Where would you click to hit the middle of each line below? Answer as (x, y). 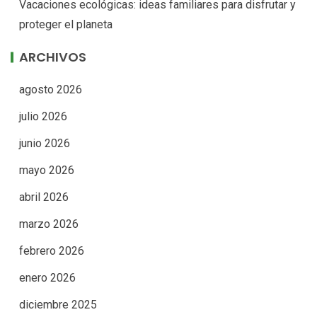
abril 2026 (44, 197)
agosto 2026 (51, 90)
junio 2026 (45, 144)
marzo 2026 (49, 224)
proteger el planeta (66, 25)
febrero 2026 (52, 251)
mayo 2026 (47, 171)
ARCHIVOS (53, 57)
